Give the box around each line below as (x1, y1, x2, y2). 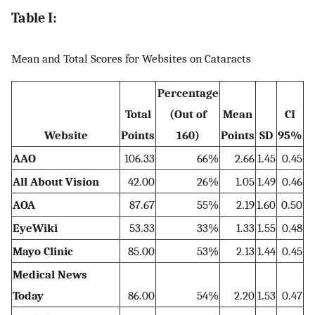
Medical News (13, 267, 87, 282)
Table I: (11, 10, 57, 27)
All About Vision (13, 174, 99, 189)
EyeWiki (13, 221, 58, 236)
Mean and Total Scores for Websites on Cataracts (11, 51, 251, 65)
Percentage (157, 86, 219, 101)
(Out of (169, 107, 207, 122)
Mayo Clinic (13, 244, 73, 259)
